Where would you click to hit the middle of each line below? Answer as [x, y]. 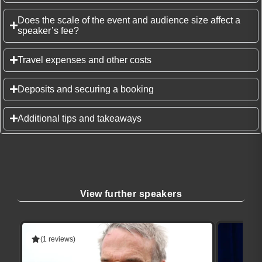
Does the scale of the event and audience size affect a [129, 20]
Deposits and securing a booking [86, 89]
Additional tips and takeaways [80, 118]
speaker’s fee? [48, 30]
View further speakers [131, 194]
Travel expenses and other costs [85, 60]
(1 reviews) [58, 239]
